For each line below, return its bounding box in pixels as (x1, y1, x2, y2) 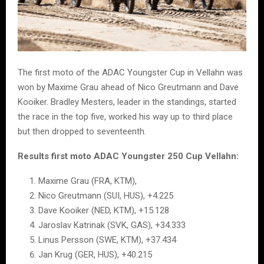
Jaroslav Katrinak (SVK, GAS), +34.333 (38, 219, 186, 230)
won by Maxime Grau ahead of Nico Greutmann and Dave (18, 81, 239, 93)
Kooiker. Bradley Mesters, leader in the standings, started (18, 96, 236, 107)
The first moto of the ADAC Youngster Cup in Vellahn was (18, 67, 243, 78)
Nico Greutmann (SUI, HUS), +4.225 (38, 190, 173, 201)
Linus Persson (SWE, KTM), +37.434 (38, 234, 176, 245)
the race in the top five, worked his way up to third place (18, 111, 233, 122)
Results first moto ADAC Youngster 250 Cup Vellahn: (18, 150, 239, 161)
